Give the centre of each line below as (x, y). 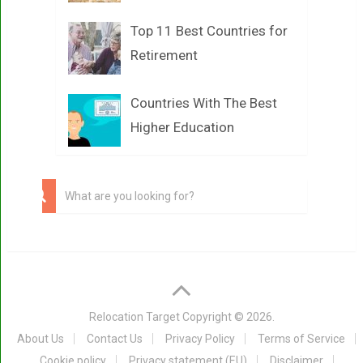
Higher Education (182, 127)
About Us (41, 338)
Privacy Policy (200, 338)
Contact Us (115, 338)
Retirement (164, 55)
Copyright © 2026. (227, 316)
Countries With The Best (203, 102)
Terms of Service (301, 338)
